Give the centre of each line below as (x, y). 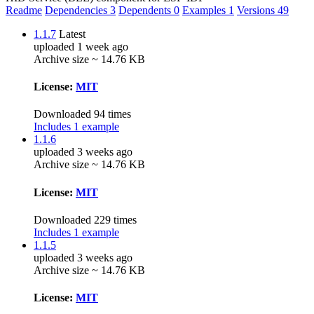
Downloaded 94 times (82, 114)
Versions (257, 10)
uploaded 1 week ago (81, 46)
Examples (205, 10)
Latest (72, 34)
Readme (24, 10)
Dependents (146, 10)
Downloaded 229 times (85, 219)
